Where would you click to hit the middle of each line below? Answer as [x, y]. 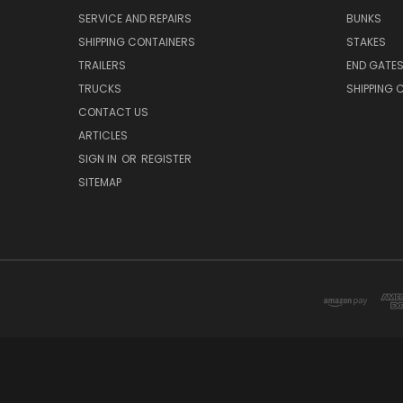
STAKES [366, 42]
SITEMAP [100, 183]
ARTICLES [103, 136]
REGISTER [166, 159]
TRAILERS [102, 66]
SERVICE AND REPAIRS [135, 19]
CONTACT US [113, 112]
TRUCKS [100, 89]
